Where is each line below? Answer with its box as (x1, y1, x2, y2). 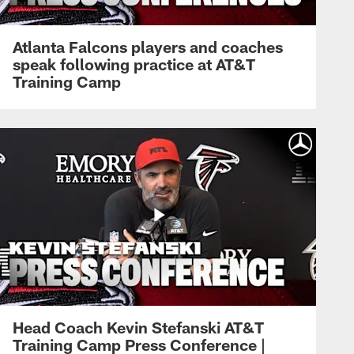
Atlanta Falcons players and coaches (13, 36, 283, 56)
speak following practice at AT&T (13, 54, 255, 73)
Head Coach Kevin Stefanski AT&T (13, 317, 264, 337)
